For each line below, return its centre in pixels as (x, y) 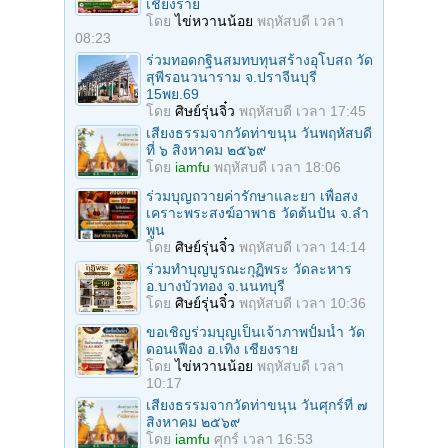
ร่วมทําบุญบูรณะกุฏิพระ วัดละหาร (249, 268)
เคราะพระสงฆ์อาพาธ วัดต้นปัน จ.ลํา (257, 212)
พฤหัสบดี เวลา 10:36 (302, 302)
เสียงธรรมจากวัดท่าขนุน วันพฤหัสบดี (259, 132)
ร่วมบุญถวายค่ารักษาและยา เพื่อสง (252, 195)
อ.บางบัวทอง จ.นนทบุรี (215, 285)
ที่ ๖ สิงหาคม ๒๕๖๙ (206, 149)
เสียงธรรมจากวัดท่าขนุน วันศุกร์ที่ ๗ (257, 404)
